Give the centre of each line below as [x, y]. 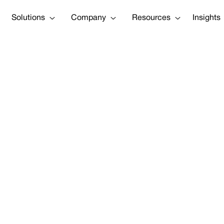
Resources [151, 18]
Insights [206, 18]
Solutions [28, 18]
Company [88, 18]
